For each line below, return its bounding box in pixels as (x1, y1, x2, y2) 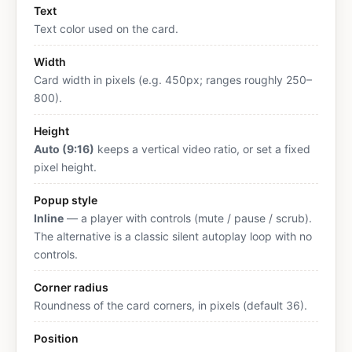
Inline (34, 211, 64, 225)
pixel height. (34, 160, 97, 174)
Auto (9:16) (34, 142, 94, 156)
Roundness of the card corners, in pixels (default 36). (34, 299, 307, 312)
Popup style (34, 193, 97, 207)
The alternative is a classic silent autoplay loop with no (34, 229, 312, 243)
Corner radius (34, 280, 108, 294)
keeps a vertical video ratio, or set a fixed (94, 142, 310, 156)
